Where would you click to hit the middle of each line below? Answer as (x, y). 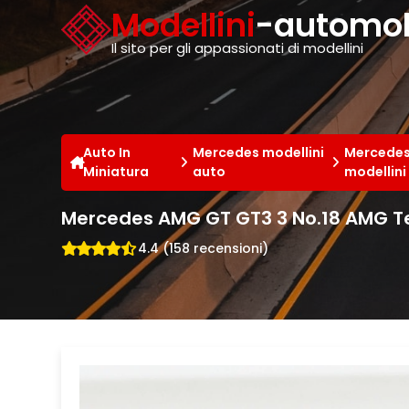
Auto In (107, 152)
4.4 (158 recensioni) (204, 248)
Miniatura (116, 171)
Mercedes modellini (258, 152)
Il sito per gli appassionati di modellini (238, 48)
